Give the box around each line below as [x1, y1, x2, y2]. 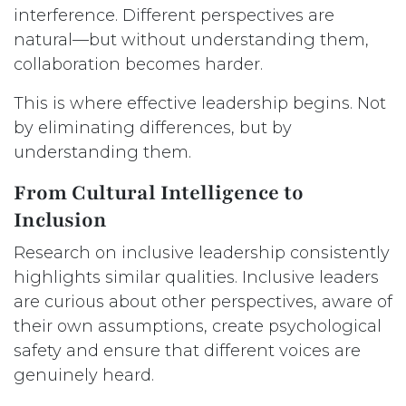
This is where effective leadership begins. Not [14, 93, 386, 114]
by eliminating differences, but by [14, 118, 292, 139]
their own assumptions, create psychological [14, 316, 382, 337]
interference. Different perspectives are [14, 5, 334, 26]
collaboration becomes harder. [14, 54, 263, 75]
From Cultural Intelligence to [14, 179, 304, 208]
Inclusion [14, 207, 107, 235]
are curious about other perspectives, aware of [14, 292, 392, 313]
